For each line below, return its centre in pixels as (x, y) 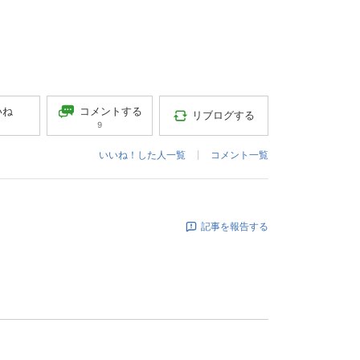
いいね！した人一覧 (142, 154)
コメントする (111, 110)
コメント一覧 (239, 154)
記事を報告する (235, 226)
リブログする (224, 115)
